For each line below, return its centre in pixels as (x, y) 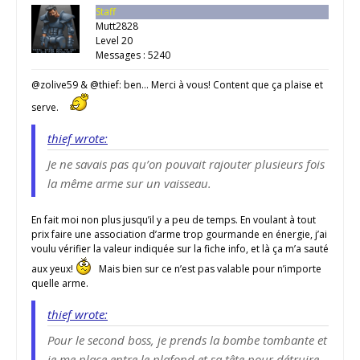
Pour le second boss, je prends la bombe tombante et (187, 340)
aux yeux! (53, 268)
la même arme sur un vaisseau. (129, 183)
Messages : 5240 (133, 55)
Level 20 (114, 40)
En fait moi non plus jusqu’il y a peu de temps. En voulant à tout (174, 219)
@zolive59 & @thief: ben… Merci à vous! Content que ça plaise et (177, 84)
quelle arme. (60, 283)
